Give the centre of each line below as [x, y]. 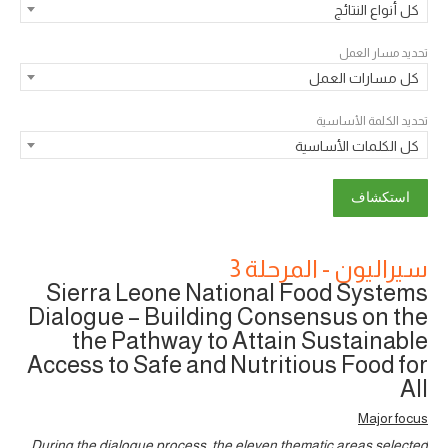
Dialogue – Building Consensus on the [228, 316]
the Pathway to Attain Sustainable [250, 340]
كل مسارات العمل [364, 77]
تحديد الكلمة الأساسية [372, 120]
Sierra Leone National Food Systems [237, 292]
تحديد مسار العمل [383, 52]
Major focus [393, 417]
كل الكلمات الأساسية [357, 145]
